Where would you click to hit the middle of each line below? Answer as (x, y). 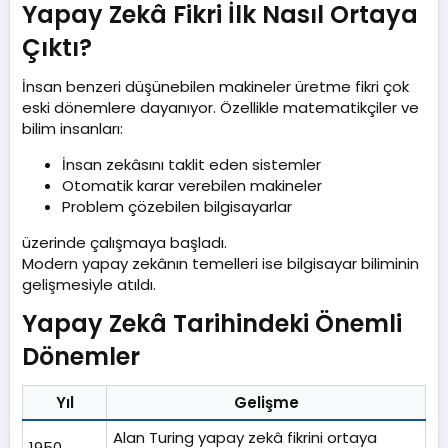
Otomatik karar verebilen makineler (192, 186)
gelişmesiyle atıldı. (89, 285)
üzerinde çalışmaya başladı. (124, 243)
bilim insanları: (72, 129)
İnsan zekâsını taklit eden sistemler (191, 165)
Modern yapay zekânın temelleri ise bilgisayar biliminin (220, 264)
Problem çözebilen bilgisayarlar (177, 207)
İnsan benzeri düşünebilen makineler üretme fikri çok (215, 87)
